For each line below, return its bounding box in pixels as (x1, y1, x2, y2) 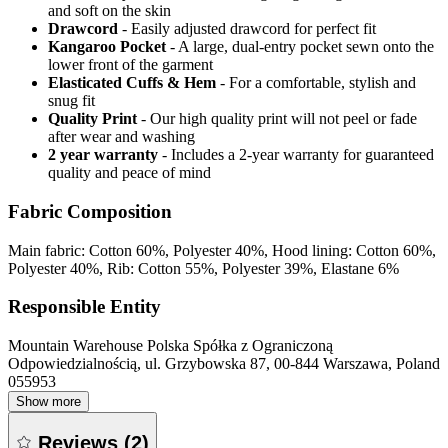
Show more (16, 394, 81, 410)
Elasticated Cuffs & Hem (48, 74, 216, 92)
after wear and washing (48, 128, 195, 146)
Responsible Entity (8, 296, 161, 318)
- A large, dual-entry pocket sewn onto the (170, 38, 434, 56)
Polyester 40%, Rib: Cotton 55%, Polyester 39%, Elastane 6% (8, 259, 399, 277)
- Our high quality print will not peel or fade (141, 110, 417, 128)
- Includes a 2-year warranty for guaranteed (162, 146, 434, 164)
